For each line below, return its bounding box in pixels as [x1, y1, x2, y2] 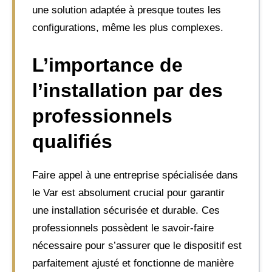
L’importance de [32, 53, 183, 76]
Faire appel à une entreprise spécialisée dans [32, 169, 238, 181]
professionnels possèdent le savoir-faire [32, 222, 214, 234]
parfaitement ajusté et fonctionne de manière [32, 257, 234, 269]
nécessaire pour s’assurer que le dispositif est [32, 239, 242, 251]
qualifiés [32, 130, 112, 152]
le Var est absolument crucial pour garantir [32, 186, 225, 199]
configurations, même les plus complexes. [32, 22, 223, 33]
